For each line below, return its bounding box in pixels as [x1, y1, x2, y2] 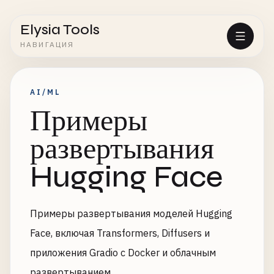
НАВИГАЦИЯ [20, 40, 75, 49]
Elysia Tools [20, 21, 100, 39]
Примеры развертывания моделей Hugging [30, 207, 232, 220]
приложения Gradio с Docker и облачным [30, 246, 216, 259]
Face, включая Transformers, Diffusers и [30, 227, 210, 239]
